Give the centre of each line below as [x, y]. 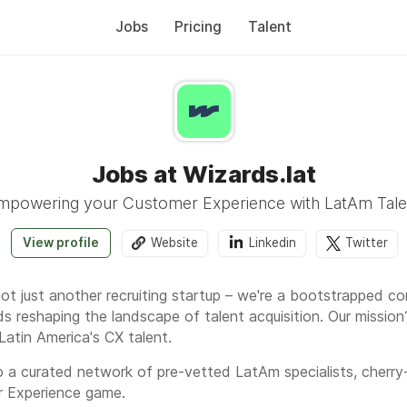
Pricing [198, 27]
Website [174, 243]
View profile [60, 243]
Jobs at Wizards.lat [203, 174]
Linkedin [272, 243]
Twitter [366, 243]
